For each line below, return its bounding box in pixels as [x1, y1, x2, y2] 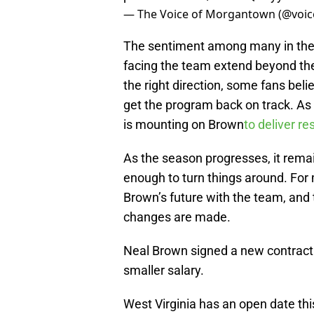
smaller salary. [123, 263, 204, 278]
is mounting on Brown [123, 117, 244, 132]
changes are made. [123, 210, 233, 225]
